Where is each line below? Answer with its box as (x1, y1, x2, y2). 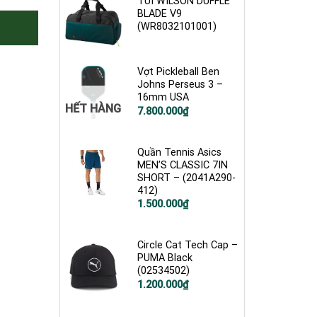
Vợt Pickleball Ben (137, 66, 220, 79)
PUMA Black (137, 252, 193, 265)
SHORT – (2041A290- (137, 171, 236, 184)
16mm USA (137, 91, 190, 104)
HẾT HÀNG (65, 101, 122, 115)
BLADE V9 (137, 8, 183, 21)
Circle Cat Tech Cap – (137, 239, 238, 252)
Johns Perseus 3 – (137, 79, 224, 91)
